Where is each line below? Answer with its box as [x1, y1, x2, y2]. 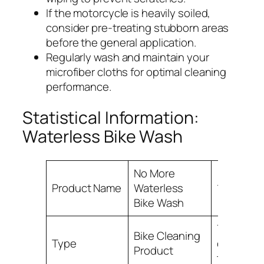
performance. [46, 79, 111, 95]
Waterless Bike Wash [22, 124, 183, 148]
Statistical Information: [22, 105, 199, 129]
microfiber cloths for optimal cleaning [46, 64, 227, 80]
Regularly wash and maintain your [46, 49, 209, 65]
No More [134, 165, 175, 181]
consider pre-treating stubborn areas [46, 20, 229, 36]
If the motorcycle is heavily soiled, [46, 5, 211, 21]
